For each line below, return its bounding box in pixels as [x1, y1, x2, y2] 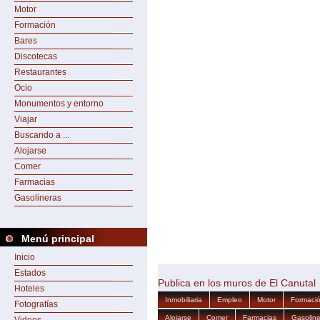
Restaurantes [14, 67, 66, 77]
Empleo [217, 296, 242, 304]
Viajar [14, 114, 37, 124]
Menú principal [21, 233, 94, 244]
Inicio [14, 252, 35, 262]
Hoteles [14, 284, 44, 294]
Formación [14, 20, 56, 30]
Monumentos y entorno [14, 99, 104, 109]
